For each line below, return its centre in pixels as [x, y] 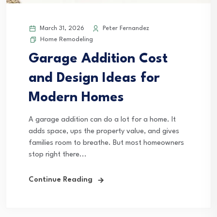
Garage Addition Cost [98, 59]
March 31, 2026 [61, 29]
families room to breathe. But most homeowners [106, 143]
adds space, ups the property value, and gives [104, 132]
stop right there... [58, 155]
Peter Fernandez [125, 29]
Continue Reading [61, 180]
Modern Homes [76, 98]
